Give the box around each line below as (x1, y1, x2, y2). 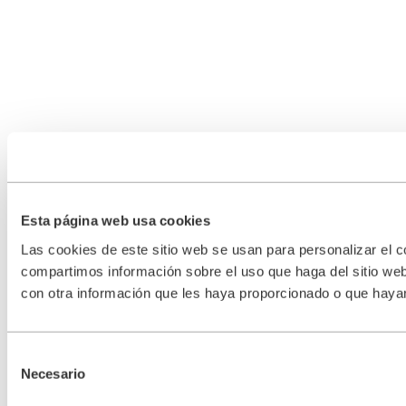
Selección (6, 347, 65, 363)
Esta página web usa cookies (21, 212, 210, 228)
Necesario (21, 365, 85, 382)
